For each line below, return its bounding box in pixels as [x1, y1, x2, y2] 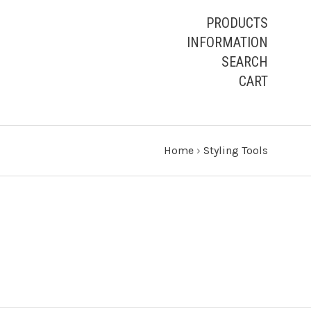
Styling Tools [203, 144, 268, 157]
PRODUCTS [206, 15, 268, 31]
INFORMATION [187, 34, 268, 51]
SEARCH [221, 53, 268, 70]
